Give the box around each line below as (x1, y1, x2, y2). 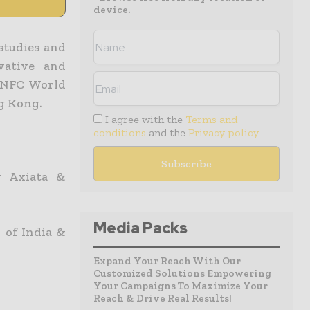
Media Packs (93, 218, 188, 238)
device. (93, 3, 130, 16)
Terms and (185, 113, 238, 126)
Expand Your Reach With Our (93, 255, 241, 267)
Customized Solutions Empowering (93, 267, 271, 280)
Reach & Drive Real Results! (93, 292, 232, 304)
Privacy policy (188, 126, 259, 139)
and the (146, 126, 188, 139)
